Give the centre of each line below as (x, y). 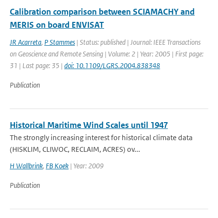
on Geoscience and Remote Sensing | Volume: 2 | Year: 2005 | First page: (107, 54)
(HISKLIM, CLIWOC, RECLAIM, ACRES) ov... (75, 149)
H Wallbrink (26, 166)
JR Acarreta (26, 42)
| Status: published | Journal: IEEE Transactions (138, 42)
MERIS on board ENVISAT (57, 25)
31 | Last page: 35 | (37, 65)
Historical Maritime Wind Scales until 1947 (89, 125)
